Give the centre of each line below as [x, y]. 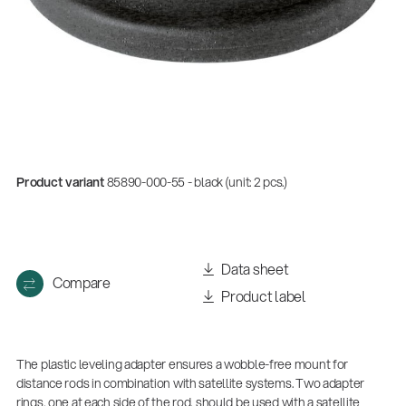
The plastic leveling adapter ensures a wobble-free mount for [182, 365]
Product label [262, 296]
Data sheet [254, 269]
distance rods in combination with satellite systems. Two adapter [190, 384]
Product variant [60, 183]
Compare [81, 283]
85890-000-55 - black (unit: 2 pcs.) [197, 183]
